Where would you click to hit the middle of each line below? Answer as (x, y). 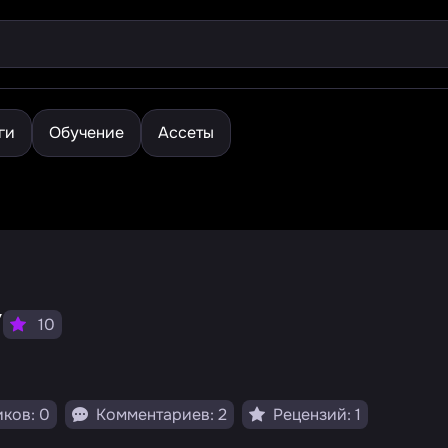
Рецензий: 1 (315, 414)
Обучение (86, 132)
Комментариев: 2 (159, 414)
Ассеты (186, 132)
